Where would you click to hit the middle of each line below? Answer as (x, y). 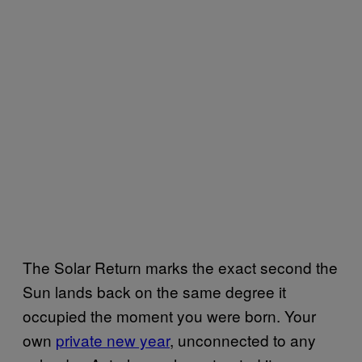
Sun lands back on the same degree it (154, 291)
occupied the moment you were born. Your (169, 315)
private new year (113, 339)
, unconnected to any (243, 339)
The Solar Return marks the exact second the (180, 267)
